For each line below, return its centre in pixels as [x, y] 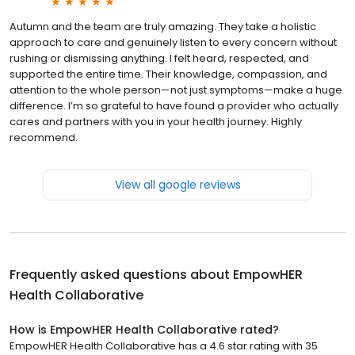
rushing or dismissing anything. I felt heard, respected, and [159, 58]
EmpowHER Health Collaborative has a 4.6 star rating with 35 [164, 345]
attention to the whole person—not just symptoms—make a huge [176, 90]
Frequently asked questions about [121, 274]
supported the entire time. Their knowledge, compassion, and [168, 74]
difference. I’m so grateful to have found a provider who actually [174, 105]
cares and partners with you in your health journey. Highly [156, 121]
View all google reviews [177, 184]
